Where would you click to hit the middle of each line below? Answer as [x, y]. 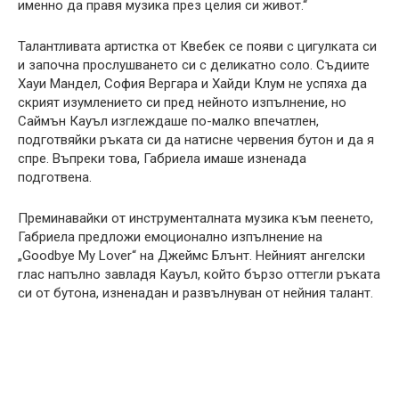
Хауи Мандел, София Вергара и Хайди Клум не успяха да [192, 83]
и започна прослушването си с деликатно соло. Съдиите [194, 65]
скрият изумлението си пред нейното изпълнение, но [182, 102]
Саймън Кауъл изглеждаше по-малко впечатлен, [168, 121]
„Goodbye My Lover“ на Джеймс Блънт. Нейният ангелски [191, 255]
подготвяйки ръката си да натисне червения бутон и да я [196, 139]
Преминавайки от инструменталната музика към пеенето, [195, 218]
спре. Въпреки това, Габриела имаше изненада [162, 158]
